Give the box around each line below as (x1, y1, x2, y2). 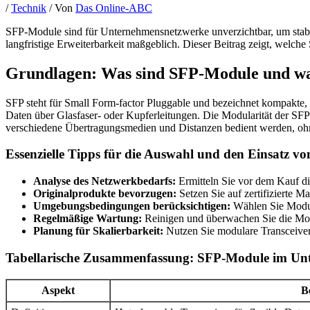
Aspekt (42, 284, 75, 296)
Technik (11, 1, 46, 14)
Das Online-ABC (75, 1, 152, 14)
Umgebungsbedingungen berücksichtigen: (33, 200, 230, 212)
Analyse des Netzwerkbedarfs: (33, 175, 176, 188)
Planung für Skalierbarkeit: (33, 225, 163, 237)
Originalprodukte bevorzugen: (33, 188, 176, 200)
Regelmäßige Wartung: (33, 212, 142, 225)
